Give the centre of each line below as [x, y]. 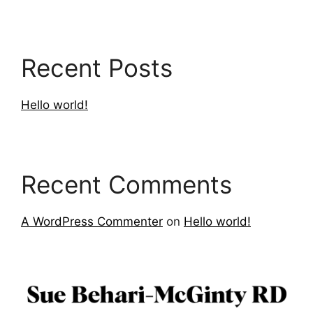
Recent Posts [97, 67]
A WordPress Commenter [92, 221]
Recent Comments [126, 184]
